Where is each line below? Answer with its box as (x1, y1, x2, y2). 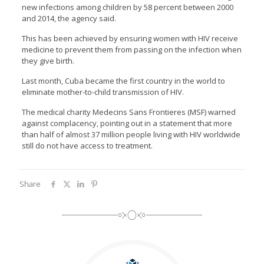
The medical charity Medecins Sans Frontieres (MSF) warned (21, 107, 236, 117)
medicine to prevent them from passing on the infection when (21, 44, 242, 55)
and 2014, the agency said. (21, 13, 116, 24)
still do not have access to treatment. (21, 140, 153, 151)
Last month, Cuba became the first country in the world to (21, 75, 225, 86)
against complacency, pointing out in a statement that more (21, 118, 232, 128)
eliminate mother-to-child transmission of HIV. (21, 87, 184, 97)
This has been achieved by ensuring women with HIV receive (21, 33, 238, 44)
